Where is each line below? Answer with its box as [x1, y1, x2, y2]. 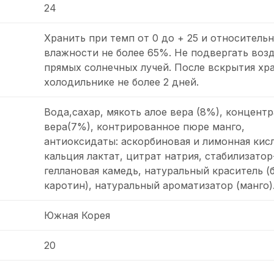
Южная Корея [43, 209, 110, 221]
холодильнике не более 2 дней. [43, 75, 199, 88]
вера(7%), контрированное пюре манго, [43, 120, 245, 133]
